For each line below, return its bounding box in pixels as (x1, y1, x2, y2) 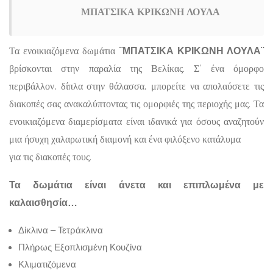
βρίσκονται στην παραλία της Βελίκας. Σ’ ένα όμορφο (9, 62, 264, 74)
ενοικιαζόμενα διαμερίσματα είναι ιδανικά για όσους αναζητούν (9, 115, 264, 127)
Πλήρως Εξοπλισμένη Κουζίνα (18, 241, 142, 252)
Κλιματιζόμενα (18, 258, 76, 269)
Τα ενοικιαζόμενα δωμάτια (9, 44, 119, 57)
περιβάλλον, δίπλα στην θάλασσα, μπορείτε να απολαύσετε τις (9, 80, 264, 92)
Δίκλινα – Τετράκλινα (18, 224, 103, 235)
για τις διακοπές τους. (9, 151, 91, 163)
